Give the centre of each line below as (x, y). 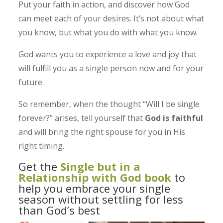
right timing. (42, 146)
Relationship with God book (95, 177)
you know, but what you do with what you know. (108, 33)
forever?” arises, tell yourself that (82, 118)
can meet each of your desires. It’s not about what (111, 19)
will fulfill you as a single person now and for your (111, 68)
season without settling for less (101, 199)
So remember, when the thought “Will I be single (109, 104)
